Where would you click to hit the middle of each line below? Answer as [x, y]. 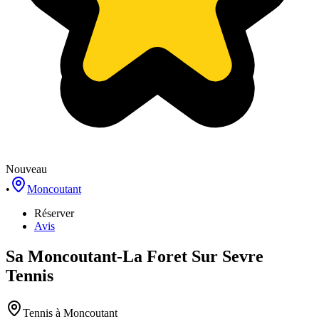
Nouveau [26, 169]
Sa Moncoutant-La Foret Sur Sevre [135, 256]
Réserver [54, 213]
